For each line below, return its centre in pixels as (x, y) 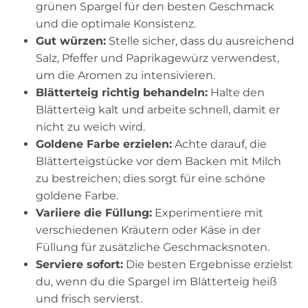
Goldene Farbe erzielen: (104, 144)
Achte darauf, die (219, 144)
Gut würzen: (71, 41)
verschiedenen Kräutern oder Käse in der (148, 230)
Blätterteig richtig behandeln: (122, 92)
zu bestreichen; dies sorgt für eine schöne (151, 178)
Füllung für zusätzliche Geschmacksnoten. (153, 247)
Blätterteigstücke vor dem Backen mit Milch (158, 161)
